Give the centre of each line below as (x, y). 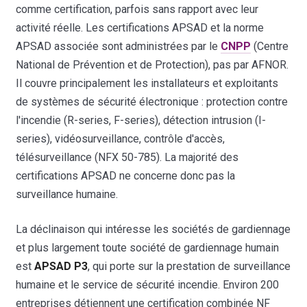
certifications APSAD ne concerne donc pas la (126, 175)
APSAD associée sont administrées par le (119, 46)
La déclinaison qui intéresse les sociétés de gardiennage (153, 229)
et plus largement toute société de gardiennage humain (148, 247)
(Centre (270, 46)
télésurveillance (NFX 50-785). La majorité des (127, 157)
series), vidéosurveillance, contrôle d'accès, (121, 138)
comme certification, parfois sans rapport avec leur (137, 9)
